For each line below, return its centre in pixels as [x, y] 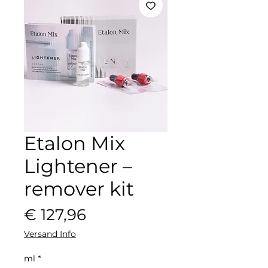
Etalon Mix [74, 143]
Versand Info [50, 234]
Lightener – [78, 166]
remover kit [79, 188]
